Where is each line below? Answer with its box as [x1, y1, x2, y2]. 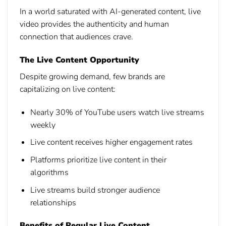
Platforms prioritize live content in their [30, 154, 166, 165]
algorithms [30, 166, 69, 178]
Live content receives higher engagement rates [30, 137, 193, 148]
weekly [30, 119, 55, 131]
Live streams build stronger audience [30, 184, 160, 196]
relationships [30, 197, 76, 208]
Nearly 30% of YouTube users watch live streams [30, 106, 204, 118]
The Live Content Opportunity [20, 54, 139, 66]
